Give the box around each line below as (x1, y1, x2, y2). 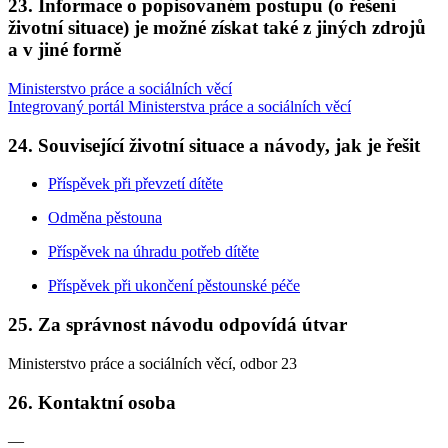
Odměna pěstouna (48, 209, 162, 227)
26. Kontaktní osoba (8, 391, 176, 413)
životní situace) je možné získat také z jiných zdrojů (8, 17, 426, 39)
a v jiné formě (8, 39, 121, 61)
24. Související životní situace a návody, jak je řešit (8, 134, 420, 156)
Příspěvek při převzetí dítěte (48, 175, 223, 193)
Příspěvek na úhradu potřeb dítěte (48, 243, 259, 261)
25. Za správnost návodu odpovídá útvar (8, 314, 347, 336)
